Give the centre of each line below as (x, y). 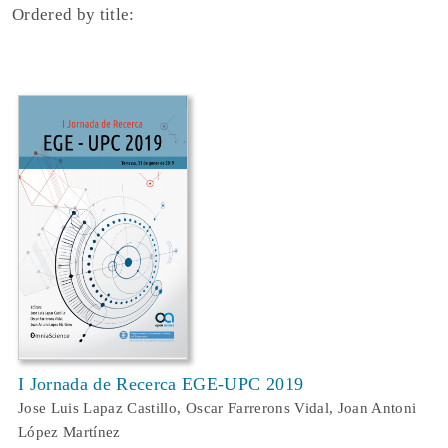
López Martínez (69, 432)
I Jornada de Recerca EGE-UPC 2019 (161, 384)
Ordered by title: (73, 14)
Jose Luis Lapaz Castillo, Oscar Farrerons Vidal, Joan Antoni (217, 408)
